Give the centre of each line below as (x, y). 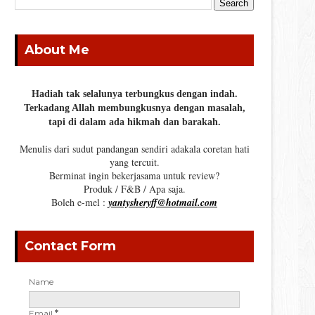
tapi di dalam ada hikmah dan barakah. (134, 122)
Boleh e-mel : (80, 202)
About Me (57, 50)
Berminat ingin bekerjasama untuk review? (134, 175)
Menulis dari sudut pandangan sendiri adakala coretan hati (134, 148)
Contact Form (70, 246)
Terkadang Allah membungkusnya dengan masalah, (134, 108)
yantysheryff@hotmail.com (163, 202)
